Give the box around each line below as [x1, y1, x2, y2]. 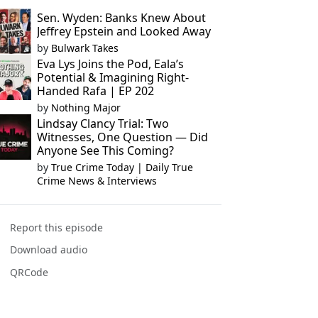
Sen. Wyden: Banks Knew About [36, 10, 206, 26]
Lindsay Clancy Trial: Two [36, 116, 169, 131]
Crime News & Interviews [36, 174, 157, 187]
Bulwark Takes [50, 41, 119, 55]
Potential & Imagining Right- [36, 70, 189, 85]
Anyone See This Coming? [36, 143, 174, 158]
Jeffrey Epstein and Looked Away [36, 23, 211, 39]
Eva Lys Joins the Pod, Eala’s [36, 56, 184, 72]
